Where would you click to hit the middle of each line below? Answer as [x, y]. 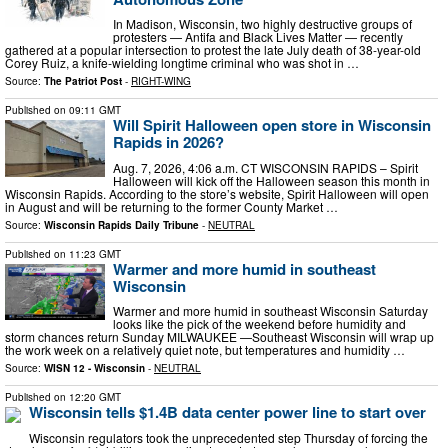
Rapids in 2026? [168, 142]
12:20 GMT [95, 397]
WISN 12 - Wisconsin [94, 368]
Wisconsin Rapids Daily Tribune [121, 224]
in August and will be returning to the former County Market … [171, 206]
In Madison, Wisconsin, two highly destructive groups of [262, 24]
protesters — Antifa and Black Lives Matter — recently [258, 37]
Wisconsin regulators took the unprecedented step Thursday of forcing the [228, 437]
